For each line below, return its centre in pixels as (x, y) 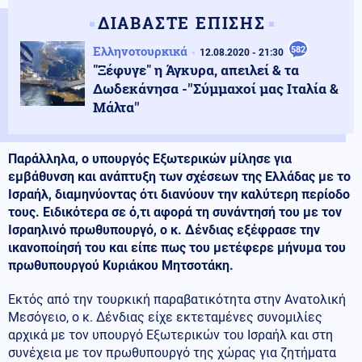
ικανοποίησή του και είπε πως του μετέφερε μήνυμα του (177, 248)
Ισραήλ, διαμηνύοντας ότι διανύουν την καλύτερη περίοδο (179, 195)
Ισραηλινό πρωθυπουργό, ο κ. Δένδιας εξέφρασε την (164, 230)
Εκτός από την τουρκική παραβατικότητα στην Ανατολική (177, 300)
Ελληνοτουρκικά (140, 51)
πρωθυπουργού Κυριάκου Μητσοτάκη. (121, 266)
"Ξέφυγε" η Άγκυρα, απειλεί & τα (196, 70)
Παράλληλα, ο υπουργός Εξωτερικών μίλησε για (150, 159)
